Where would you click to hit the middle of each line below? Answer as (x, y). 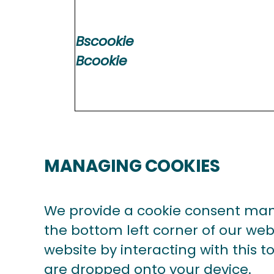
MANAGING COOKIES (132, 166)
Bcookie (102, 61)
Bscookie (105, 41)
